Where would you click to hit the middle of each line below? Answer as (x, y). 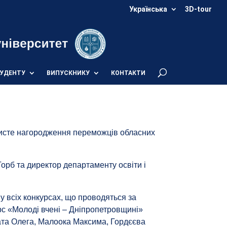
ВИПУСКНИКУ (68, 73)
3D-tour (198, 9)
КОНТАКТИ (128, 73)
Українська (148, 9)
